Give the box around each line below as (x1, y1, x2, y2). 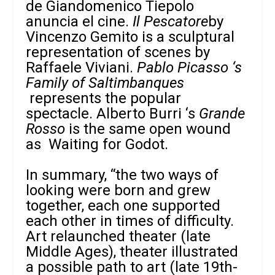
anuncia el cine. (26, 12, 133, 30)
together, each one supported (26, 197, 221, 215)
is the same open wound (65, 120, 231, 137)
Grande (199, 104, 246, 122)
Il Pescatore (133, 12, 209, 30)
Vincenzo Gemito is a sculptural (26, 28, 235, 45)
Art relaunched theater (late (26, 228, 211, 246)
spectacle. (26, 104, 97, 122)
